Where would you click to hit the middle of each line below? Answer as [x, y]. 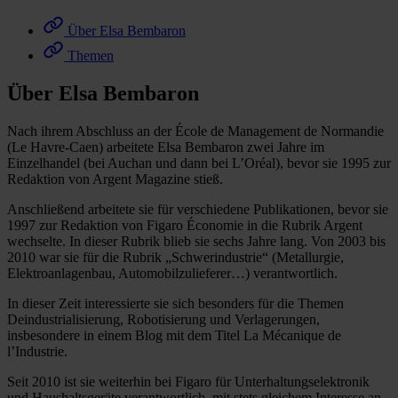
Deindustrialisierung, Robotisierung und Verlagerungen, [163, 319]
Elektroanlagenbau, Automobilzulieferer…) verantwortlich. [172, 273]
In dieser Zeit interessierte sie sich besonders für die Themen [175, 303]
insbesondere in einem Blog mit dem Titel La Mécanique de [174, 335]
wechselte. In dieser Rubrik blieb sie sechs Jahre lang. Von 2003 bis [196, 241]
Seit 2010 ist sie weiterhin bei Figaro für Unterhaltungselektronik [188, 381]
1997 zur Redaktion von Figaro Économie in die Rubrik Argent [185, 225]
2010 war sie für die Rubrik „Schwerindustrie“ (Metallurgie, [175, 257]
